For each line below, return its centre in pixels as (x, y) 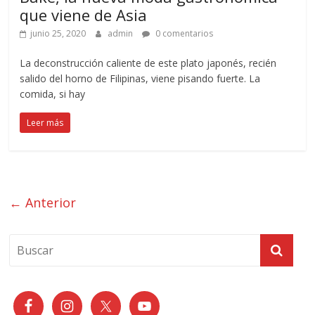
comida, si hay (53, 94)
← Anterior (43, 202)
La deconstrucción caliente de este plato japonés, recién (148, 63)
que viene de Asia (84, 14)
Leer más (45, 122)
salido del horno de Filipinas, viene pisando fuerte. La (140, 78)
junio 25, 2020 (58, 33)
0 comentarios (184, 33)
